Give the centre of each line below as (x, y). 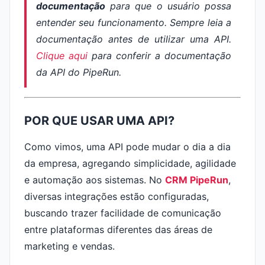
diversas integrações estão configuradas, (117, 196)
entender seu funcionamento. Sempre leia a (134, 22)
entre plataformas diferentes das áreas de (118, 230)
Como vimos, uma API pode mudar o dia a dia (127, 147)
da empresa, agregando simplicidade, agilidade (130, 163)
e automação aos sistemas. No (95, 180)
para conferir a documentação (159, 56)
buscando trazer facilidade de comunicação (123, 213)
